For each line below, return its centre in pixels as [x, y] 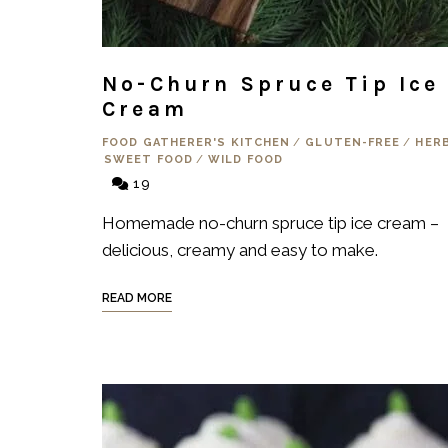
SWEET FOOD [148, 159]
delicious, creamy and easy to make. [240, 250]
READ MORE [137, 298]
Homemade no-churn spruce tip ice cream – [270, 223]
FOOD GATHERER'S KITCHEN [196, 142]
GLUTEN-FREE [353, 142]
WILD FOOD [245, 159]
